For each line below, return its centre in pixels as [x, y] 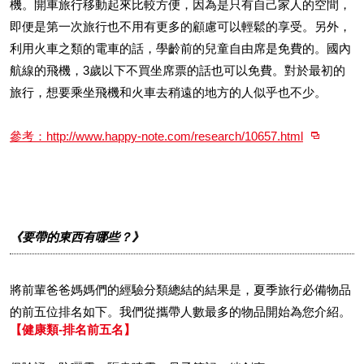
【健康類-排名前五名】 [73, 329]
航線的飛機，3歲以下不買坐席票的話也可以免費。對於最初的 [178, 70]
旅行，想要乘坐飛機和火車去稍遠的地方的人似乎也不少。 [168, 92]
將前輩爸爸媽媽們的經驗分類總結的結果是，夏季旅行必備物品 [180, 290]
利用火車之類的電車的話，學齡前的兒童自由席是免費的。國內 [180, 48]
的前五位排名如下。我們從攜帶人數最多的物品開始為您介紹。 [180, 312]
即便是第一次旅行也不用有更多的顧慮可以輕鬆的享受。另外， [180, 26]
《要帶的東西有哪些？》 [77, 237]
